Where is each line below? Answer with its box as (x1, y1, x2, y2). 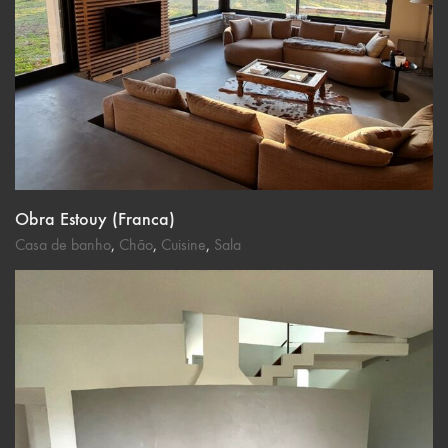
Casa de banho (15, 234, 111, 254)
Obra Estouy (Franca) (15, 207, 175, 230)
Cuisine (161, 234, 206, 254)
